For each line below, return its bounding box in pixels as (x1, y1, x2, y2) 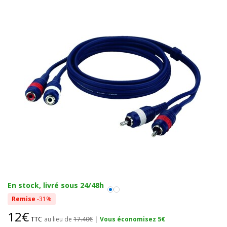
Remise (12, 194, 35, 203)
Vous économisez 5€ (100, 214, 165, 223)
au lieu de (44, 214, 73, 223)
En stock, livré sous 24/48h (8, 180, 104, 190)
